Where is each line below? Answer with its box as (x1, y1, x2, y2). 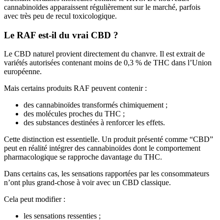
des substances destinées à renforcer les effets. (24, 118, 165, 127)
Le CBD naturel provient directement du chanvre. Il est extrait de (4, 50, 205, 58)
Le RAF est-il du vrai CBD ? (4, 29, 118, 40)
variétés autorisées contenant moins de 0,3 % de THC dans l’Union (4, 58, 212, 67)
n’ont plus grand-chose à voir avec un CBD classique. (4, 178, 171, 187)
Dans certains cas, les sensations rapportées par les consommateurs (4, 169, 209, 178)
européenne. (4, 67, 42, 76)
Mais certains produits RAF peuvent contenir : (4, 84, 147, 93)
